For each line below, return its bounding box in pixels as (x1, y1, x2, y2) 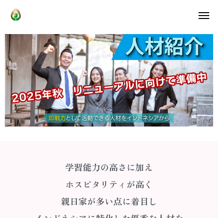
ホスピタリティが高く (65, 177, 153, 190)
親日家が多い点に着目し (61, 194, 157, 207)
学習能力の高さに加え (65, 160, 153, 173)
